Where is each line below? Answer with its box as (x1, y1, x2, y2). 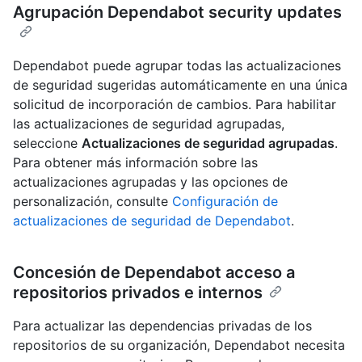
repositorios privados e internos (13, 282, 263, 302)
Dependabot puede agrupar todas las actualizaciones (13, 57, 341, 74)
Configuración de (172, 192, 278, 209)
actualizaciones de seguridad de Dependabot (13, 212, 291, 229)
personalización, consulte (13, 192, 172, 209)
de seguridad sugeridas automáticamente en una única (13, 76, 347, 93)
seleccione (13, 134, 82, 151)
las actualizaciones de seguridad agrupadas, (13, 115, 284, 132)
